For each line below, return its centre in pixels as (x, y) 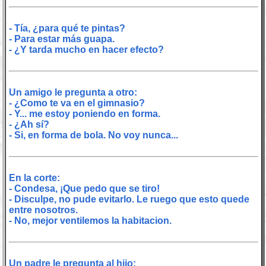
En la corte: (34, 178)
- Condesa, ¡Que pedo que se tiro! (84, 188)
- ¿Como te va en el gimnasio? (77, 103)
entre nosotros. (43, 210)
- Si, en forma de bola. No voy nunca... (93, 135)
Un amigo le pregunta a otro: (73, 92)
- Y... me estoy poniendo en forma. (84, 113)
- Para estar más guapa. (61, 39)
